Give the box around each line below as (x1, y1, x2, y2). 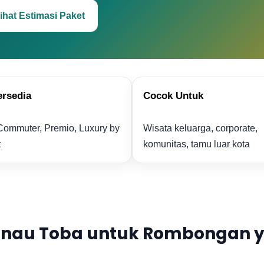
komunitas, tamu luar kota (143, 139, 250, 149)
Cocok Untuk (143, 90, 203, 101)
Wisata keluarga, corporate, (143, 123, 258, 133)
